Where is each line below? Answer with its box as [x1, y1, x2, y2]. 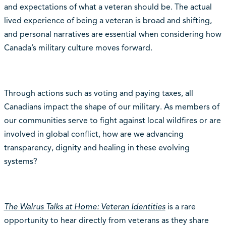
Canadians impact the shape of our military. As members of [4, 102, 219, 112]
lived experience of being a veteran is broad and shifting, [4, 16, 212, 26]
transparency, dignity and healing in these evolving [4, 143, 190, 153]
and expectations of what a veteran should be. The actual [4, 2, 212, 13]
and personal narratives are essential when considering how [4, 29, 221, 40]
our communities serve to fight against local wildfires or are [4, 116, 221, 126]
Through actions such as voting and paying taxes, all [4, 88, 193, 99]
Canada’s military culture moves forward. [4, 43, 152, 53]
